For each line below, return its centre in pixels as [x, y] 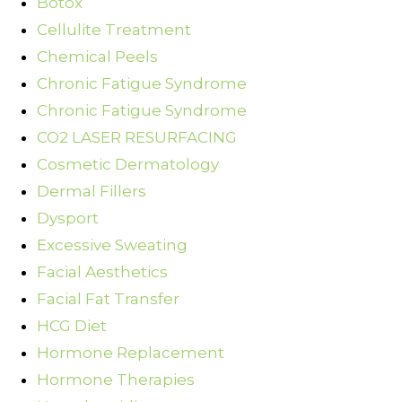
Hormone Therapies [116, 380]
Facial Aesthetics [102, 272]
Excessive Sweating [112, 245]
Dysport [68, 218]
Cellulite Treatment [114, 30]
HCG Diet [72, 326]
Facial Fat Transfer [108, 299]
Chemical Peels [97, 57]
